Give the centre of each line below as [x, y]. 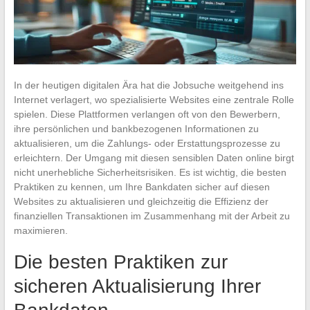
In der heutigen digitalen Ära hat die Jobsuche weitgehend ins [148, 85]
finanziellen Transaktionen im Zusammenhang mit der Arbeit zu [152, 216]
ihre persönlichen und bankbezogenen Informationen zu [136, 128]
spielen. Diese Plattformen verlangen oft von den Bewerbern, [147, 114]
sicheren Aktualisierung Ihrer [137, 286]
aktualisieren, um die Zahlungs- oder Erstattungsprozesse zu [147, 143]
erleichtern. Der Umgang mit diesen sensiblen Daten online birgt [154, 157]
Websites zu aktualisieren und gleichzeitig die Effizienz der [141, 201]
